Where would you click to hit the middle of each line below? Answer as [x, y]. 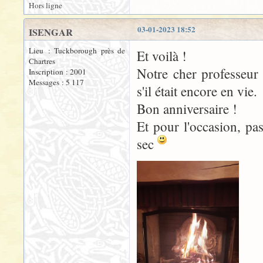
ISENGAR [51, 32]
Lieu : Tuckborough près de [77, 50]
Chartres [42, 61]
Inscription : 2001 [58, 72]
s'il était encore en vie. [197, 91]
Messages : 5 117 [56, 82]
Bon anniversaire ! [187, 109]
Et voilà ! [162, 56]
